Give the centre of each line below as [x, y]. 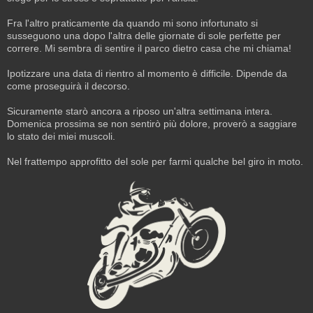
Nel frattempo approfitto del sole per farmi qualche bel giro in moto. [155, 162]
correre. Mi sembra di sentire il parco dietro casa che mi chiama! [149, 49]
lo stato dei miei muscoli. [61, 137]
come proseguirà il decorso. [68, 86]
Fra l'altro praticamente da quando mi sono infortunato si [132, 23]
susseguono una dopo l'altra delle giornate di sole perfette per [144, 36]
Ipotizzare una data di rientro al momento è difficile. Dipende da [147, 74]
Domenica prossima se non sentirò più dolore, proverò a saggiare [152, 124]
